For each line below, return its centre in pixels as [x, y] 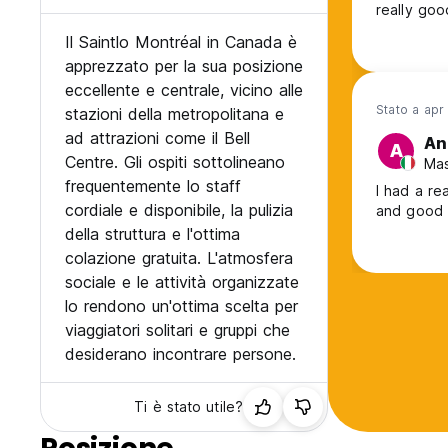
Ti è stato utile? [188, 407]
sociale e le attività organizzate [182, 282]
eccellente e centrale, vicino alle [184, 90]
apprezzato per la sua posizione [184, 66]
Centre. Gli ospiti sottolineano [175, 162]
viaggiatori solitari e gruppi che [177, 330]
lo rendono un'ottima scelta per [181, 306]
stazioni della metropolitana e [174, 114]
